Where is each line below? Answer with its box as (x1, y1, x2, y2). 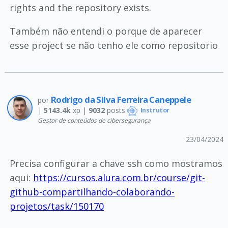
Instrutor (138, 106, 169, 115)
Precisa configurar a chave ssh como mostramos (9, 157, 222, 170)
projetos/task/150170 (9, 200, 104, 213)
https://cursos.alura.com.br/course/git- (33, 172, 205, 184)
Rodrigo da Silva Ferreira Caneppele (50, 93, 191, 105)
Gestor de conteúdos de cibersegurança (37, 116, 151, 125)
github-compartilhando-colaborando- (9, 186, 175, 198)
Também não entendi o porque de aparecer (9, 24, 202, 37)
